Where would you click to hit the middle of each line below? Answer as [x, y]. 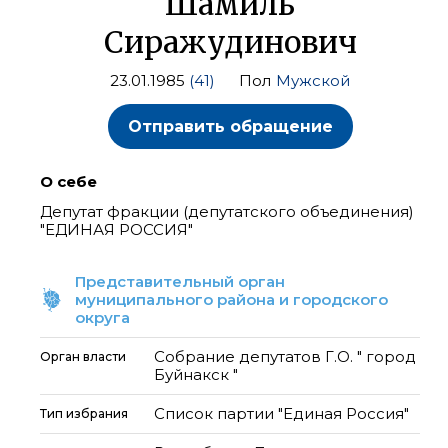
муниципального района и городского [231, 299]
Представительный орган [180, 281]
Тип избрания [84, 413]
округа [102, 317]
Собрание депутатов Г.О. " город [285, 356]
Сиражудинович [230, 42]
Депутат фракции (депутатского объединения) [227, 211]
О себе [68, 181]
